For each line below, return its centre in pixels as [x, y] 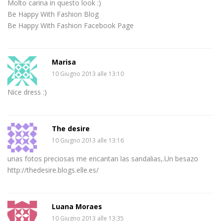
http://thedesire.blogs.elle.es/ [53, 170]
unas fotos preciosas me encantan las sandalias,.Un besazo [103, 158]
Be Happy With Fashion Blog [53, 14]
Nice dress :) [27, 92]
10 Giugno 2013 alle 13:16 [88, 140]
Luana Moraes [77, 206]
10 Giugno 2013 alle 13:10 [88, 74]
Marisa [64, 62]
